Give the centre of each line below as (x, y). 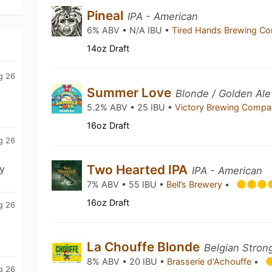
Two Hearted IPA (139, 170)
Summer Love (131, 93)
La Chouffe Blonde (145, 247)
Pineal (107, 15)
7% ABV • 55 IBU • (127, 184)
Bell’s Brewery (196, 184)
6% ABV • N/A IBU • (130, 30)
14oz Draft (108, 48)
